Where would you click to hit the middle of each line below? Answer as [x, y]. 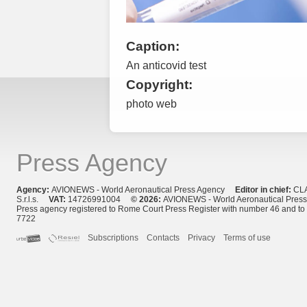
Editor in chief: [264, 189]
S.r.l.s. [33, 199]
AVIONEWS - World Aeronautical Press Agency [143, 189]
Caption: [153, 47]
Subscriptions [113, 237]
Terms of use [247, 237]
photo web [151, 104]
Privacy [202, 237]
